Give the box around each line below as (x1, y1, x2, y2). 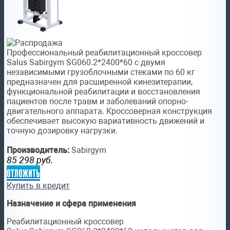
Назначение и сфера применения (7, 199, 136, 209)
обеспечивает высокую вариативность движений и (7, 116, 204, 126)
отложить (7, 165, 40, 181)
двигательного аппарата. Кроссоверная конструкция (7, 106, 212, 117)
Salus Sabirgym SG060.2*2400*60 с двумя (7, 57, 165, 68)
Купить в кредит (7, 181, 70, 191)
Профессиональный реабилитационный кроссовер (7, 48, 202, 58)
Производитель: (7, 145, 69, 156)
